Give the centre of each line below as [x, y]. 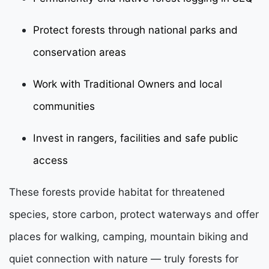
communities [64, 106]
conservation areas [80, 52]
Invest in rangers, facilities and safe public [136, 138]
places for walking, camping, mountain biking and [129, 236]
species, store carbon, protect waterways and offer [134, 214]
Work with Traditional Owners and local [128, 83]
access [50, 160]
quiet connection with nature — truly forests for [124, 258]
